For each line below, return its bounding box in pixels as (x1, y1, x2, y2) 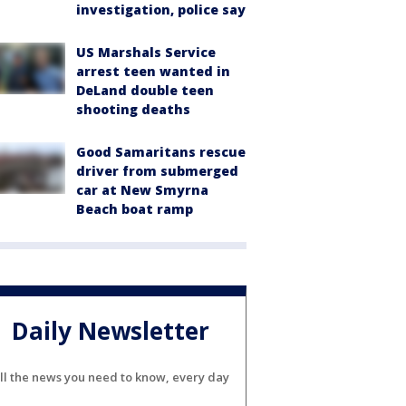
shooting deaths (76, 101, 190, 119)
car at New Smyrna (76, 181, 208, 199)
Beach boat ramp (76, 200, 193, 218)
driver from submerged (76, 162, 238, 180)
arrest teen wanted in (76, 63, 230, 81)
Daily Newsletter (12, 314, 209, 347)
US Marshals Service (76, 43, 216, 62)
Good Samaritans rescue (76, 143, 246, 161)
